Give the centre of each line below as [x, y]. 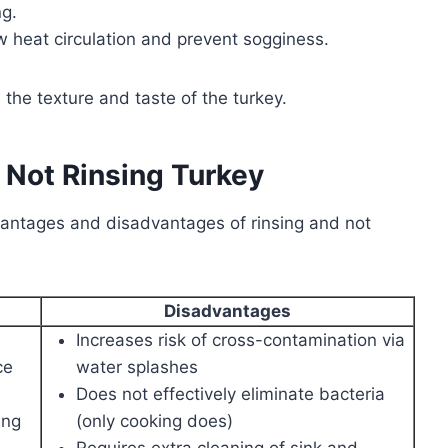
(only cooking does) [154, 420]
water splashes [137, 366]
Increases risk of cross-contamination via [240, 339]
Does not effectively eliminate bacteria [230, 393]
